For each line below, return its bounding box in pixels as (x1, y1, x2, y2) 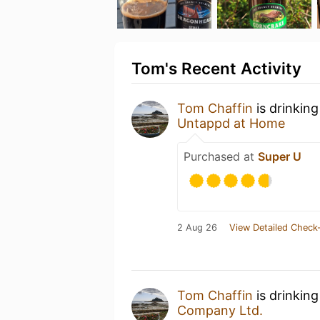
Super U (258, 149, 301, 164)
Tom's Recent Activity (131, 59, 301, 78)
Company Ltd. (177, 303, 263, 318)
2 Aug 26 (177, 222, 217, 233)
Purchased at (184, 149, 258, 164)
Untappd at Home (177, 116, 285, 131)
